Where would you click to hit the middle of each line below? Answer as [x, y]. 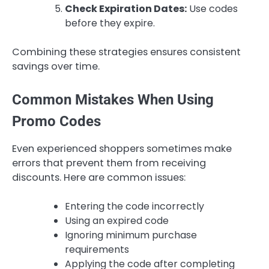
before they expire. [110, 23]
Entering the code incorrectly [134, 206]
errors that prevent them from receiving [109, 163]
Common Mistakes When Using [113, 99]
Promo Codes [56, 121]
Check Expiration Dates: [126, 9]
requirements [97, 249]
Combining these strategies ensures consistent [126, 52]
